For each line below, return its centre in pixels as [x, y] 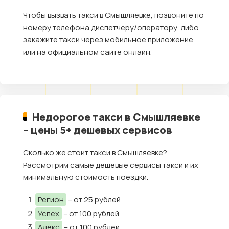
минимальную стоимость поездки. [86, 177]
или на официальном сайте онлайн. [87, 52]
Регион [51, 200]
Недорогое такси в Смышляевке [117, 117]
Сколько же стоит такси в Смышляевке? [95, 153]
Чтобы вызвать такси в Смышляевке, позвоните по [113, 15]
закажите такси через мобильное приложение [108, 40]
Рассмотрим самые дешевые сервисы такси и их [111, 165]
